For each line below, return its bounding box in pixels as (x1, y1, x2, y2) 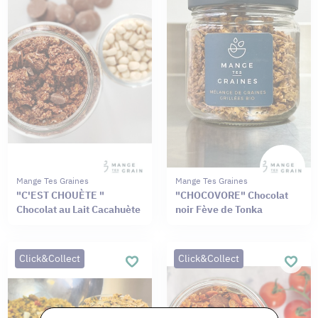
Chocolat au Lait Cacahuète (16, 202, 141, 216)
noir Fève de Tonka (175, 202, 263, 216)
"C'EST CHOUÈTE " (16, 188, 104, 202)
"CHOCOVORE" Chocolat (175, 188, 288, 202)
